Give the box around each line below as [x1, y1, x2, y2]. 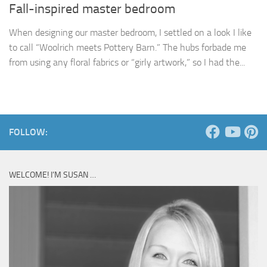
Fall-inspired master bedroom [9, 1, 175, 17]
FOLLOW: [9, 126, 48, 138]
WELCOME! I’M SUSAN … [9, 170, 96, 181]
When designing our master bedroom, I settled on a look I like [9, 27, 252, 39]
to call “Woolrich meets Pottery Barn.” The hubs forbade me [9, 42, 246, 54]
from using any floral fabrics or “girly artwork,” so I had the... [9, 57, 245, 69]
